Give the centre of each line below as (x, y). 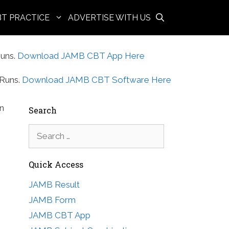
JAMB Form (52, 200)
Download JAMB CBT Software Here (96, 79)
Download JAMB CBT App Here (81, 55)
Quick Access (56, 164)
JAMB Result (54, 184)
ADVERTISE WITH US (109, 18)
